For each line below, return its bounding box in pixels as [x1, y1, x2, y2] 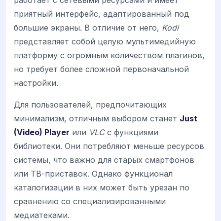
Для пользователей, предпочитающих [14, 100, 167, 110]
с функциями [105, 127, 158, 138]
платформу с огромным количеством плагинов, [14, 50, 205, 61]
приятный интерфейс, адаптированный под [14, 9, 189, 19]
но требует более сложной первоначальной [14, 64, 189, 74]
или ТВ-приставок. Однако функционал [14, 169, 173, 179]
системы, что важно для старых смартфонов [14, 155, 194, 165]
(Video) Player [14, 127, 70, 138]
